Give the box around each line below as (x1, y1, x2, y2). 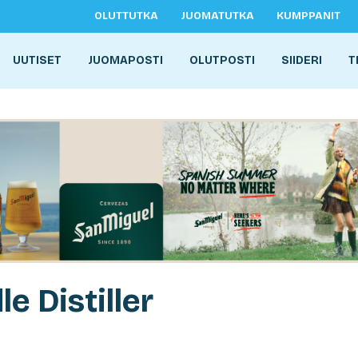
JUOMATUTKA (181, 10, 254, 22)
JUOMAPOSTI (88, 54, 163, 67)
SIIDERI (281, 54, 322, 67)
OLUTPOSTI (189, 54, 255, 67)
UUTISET (13, 54, 62, 67)
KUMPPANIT (276, 10, 340, 22)
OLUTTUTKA (94, 10, 158, 22)
